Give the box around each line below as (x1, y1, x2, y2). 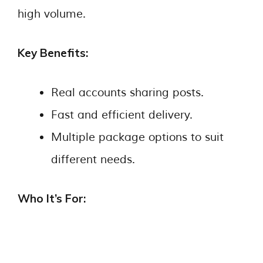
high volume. (18, 6, 86, 21)
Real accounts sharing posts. (51, 85, 204, 100)
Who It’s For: (18, 191, 86, 205)
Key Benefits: (18, 46, 88, 60)
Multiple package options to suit (51, 130, 224, 144)
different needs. (51, 152, 135, 167)
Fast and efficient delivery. (51, 107, 193, 122)
